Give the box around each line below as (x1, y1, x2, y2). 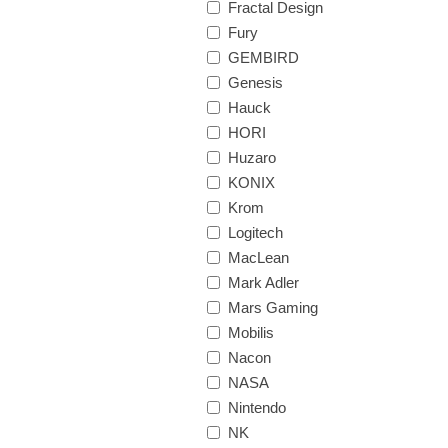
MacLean (228, 249, 289, 266)
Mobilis (228, 324, 274, 341)
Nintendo (228, 399, 286, 416)
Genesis (228, 74, 283, 91)
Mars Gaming (228, 299, 318, 316)
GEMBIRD (228, 49, 299, 66)
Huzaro (228, 149, 276, 166)
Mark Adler (228, 274, 299, 291)
